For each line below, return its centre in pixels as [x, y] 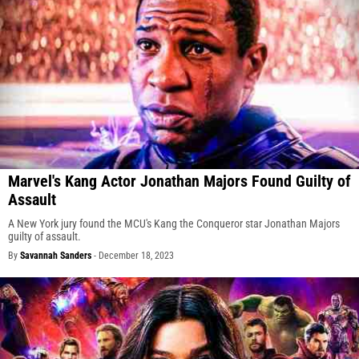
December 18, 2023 [136, 256]
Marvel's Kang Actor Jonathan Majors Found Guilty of [179, 182]
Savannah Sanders [56, 256]
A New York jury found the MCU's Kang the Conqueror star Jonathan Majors [174, 224]
